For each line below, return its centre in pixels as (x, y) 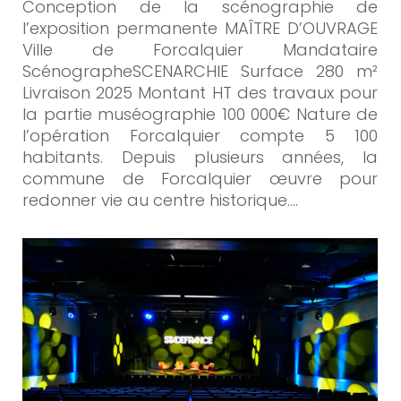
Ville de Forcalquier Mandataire (200, 49)
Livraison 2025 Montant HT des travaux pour (200, 92)
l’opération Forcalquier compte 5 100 (200, 135)
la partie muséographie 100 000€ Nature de (200, 114)
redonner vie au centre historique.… (160, 200)
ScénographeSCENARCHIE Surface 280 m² (200, 71)
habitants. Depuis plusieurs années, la (200, 157)
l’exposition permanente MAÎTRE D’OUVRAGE (200, 28)
